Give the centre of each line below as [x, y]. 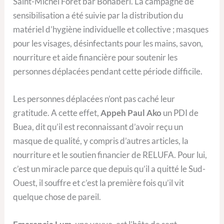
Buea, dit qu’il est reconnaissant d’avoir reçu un [98, 126]
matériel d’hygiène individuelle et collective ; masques [111, 29]
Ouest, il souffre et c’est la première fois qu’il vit [99, 182]
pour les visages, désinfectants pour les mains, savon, [108, 43]
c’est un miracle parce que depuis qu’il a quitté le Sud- [109, 168]
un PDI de [180, 112]
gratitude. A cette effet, [57, 112]
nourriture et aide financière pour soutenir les [95, 57]
